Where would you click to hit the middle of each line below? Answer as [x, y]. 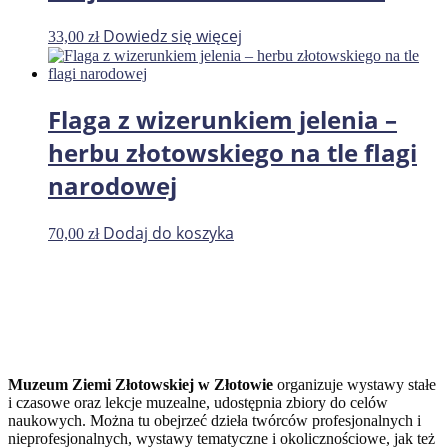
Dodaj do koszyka [168, 233]
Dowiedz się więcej [172, 36]
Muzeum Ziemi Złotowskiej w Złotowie [140, 385]
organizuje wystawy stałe [354, 385]
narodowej [112, 186]
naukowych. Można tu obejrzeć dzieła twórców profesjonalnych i [214, 421]
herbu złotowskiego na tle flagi [232, 153]
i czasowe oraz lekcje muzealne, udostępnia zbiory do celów [198, 403]
